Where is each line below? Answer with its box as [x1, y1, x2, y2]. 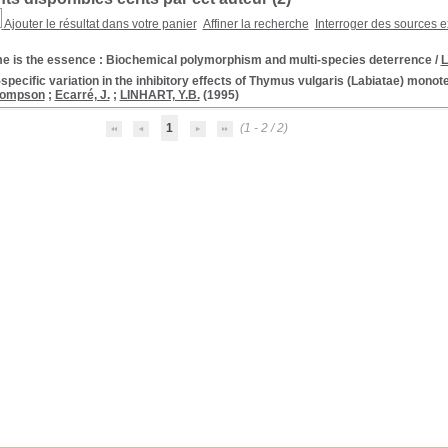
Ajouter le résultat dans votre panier [3, 17, 197, 31]
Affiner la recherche [202, 17, 309, 31]
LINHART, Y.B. [119, 88, 200, 102]
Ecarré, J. [54, 88, 110, 102]
